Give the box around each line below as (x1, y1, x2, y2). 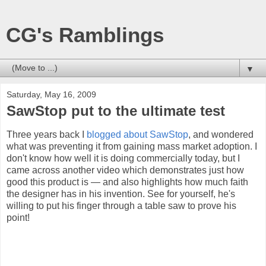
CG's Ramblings (6, 24, 164, 46)
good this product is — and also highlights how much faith (7, 176, 248, 187)
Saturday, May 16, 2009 (7, 90, 96, 99)
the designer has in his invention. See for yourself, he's (7, 188, 235, 199)
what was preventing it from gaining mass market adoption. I (7, 141, 257, 151)
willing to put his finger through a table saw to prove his (7, 200, 236, 211)
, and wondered (188, 129, 254, 140)
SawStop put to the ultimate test (7, 103, 225, 119)
